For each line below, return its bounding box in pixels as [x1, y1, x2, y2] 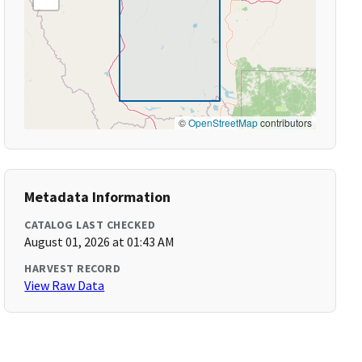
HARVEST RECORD [24, 261, 121, 276]
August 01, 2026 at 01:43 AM [24, 234, 175, 250]
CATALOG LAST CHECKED [24, 217, 156, 232]
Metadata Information [24, 187, 171, 206]
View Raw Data [24, 277, 105, 293]
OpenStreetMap [187, 116, 258, 129]
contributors [257, 116, 312, 129]
